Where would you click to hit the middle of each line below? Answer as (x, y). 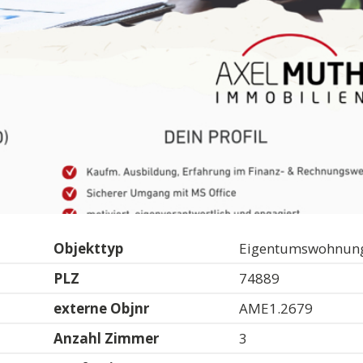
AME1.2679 (276, 308)
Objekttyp (89, 248)
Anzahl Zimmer (107, 338)
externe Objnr (102, 308)
